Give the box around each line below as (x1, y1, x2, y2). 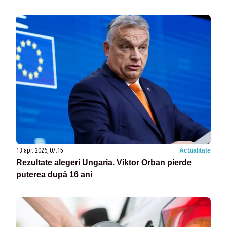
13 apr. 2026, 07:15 (16, 147, 63, 155)
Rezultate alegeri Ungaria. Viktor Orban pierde (16, 158, 192, 167)
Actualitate (179, 147, 211, 155)
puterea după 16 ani (16, 170, 92, 179)
